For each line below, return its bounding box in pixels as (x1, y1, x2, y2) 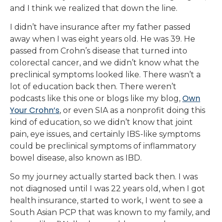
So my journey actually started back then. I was (10, 172, 198, 182)
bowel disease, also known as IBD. (10, 153, 142, 163)
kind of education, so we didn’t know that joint (10, 117, 193, 127)
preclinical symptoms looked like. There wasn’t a (10, 70, 201, 80)
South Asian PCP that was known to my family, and (10, 208, 211, 218)
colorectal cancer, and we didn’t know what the (10, 58, 199, 68)
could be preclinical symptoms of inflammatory (10, 141, 196, 151)
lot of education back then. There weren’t (10, 82, 176, 92)
